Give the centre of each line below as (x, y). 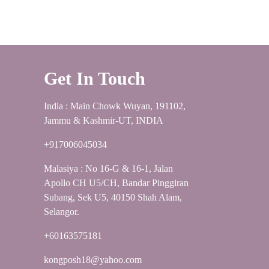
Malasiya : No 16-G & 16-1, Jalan (108, 169)
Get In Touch (95, 79)
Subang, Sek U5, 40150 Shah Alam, (113, 198)
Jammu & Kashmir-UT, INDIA (104, 121)
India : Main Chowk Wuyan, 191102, (115, 106)
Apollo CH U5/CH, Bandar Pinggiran (116, 183)
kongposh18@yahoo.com (93, 260)
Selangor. (62, 212)
